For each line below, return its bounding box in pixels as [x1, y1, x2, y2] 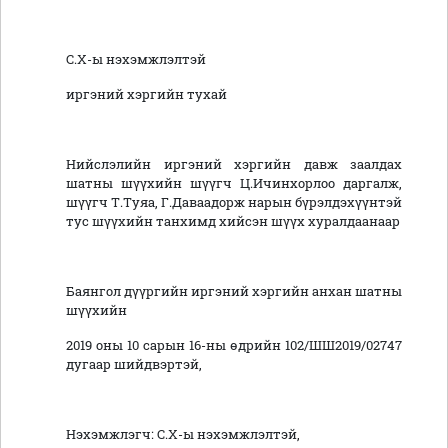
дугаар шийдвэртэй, [66, 356, 202, 373]
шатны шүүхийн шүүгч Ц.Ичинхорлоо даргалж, [66, 175, 402, 192]
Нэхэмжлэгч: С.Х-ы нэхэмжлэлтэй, [66, 426, 300, 443]
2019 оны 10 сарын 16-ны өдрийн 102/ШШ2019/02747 [66, 337, 402, 354]
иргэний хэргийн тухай [66, 86, 227, 103]
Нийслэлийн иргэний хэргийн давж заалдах [66, 156, 402, 173]
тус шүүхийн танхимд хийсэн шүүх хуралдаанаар [66, 213, 400, 230]
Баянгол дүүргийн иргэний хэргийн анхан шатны [66, 283, 402, 300]
